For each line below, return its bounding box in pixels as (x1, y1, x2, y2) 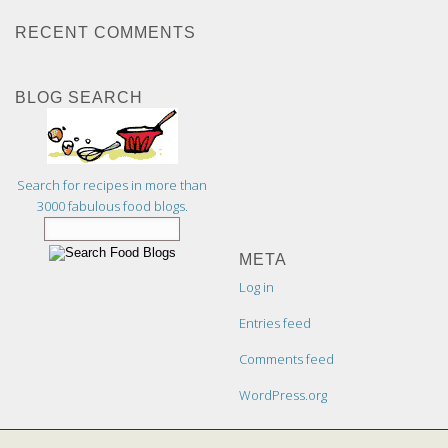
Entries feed (239, 314, 312, 333)
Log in (239, 278, 275, 297)
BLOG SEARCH (15, 89, 144, 107)
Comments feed (239, 350, 335, 369)
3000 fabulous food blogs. (36, 197, 188, 216)
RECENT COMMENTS (15, 23, 197, 41)
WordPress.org (239, 386, 328, 405)
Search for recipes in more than (17, 176, 207, 195)
